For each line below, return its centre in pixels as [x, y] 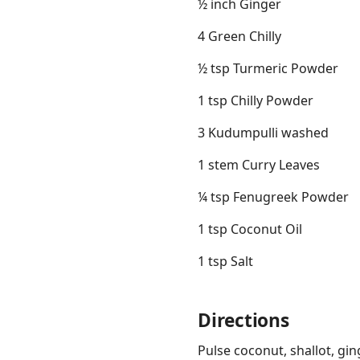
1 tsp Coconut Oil [250, 229]
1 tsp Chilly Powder [256, 101]
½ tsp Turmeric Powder [268, 69]
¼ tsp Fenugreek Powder [273, 197]
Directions [243, 321]
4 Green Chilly [239, 37]
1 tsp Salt [225, 262]
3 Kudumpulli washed [263, 133]
